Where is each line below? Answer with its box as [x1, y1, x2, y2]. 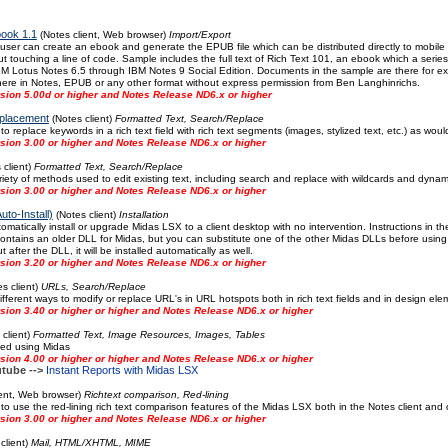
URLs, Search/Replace [40, 281, 146, 292]
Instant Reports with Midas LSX [45, 364, 198, 376]
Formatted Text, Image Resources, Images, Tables [32, 329, 265, 340]
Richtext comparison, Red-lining [83, 389, 229, 400]
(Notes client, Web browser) [36, 29, 169, 40]
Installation [118, 209, 169, 220]
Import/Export [168, 29, 231, 40]
